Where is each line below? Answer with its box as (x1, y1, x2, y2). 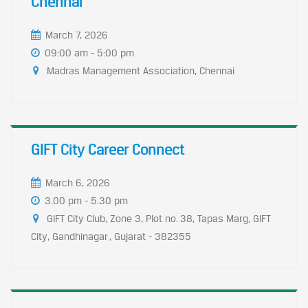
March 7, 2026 (45, 29, 108, 41)
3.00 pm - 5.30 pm (45, 195, 128, 206)
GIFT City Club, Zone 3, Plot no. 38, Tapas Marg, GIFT (47, 212, 271, 224)
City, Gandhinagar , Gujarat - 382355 (31, 230, 191, 242)
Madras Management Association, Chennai (47, 65, 234, 76)
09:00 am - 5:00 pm (45, 47, 134, 58)
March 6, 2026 (45, 177, 110, 188)
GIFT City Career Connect (31, 141, 184, 158)
